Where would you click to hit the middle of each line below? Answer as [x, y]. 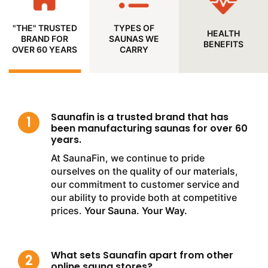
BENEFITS [223, 44]
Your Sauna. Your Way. [136, 210]
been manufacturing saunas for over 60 [149, 128]
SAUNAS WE [134, 38]
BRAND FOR [45, 38]
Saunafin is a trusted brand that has [140, 117]
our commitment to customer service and [145, 184]
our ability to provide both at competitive [144, 197]
